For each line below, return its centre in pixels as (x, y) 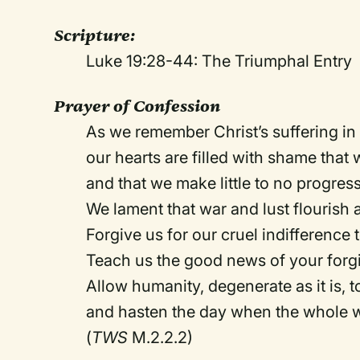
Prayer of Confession (137, 106)
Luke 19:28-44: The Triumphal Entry (219, 61)
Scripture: (95, 35)
